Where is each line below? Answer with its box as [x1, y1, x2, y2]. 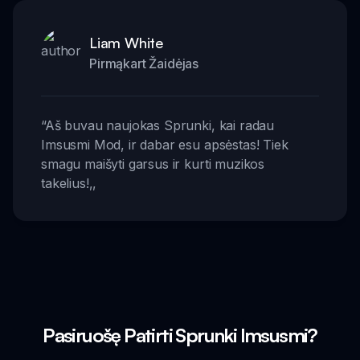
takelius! [41, 174, 89, 191]
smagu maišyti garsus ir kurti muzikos [41, 155, 265, 172]
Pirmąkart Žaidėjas [89, 55, 199, 72]
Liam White [89, 33, 163, 51]
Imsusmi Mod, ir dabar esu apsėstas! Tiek [41, 136, 288, 153]
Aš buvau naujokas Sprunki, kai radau [44, 117, 275, 133]
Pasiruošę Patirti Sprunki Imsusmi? [43, 322, 317, 347]
